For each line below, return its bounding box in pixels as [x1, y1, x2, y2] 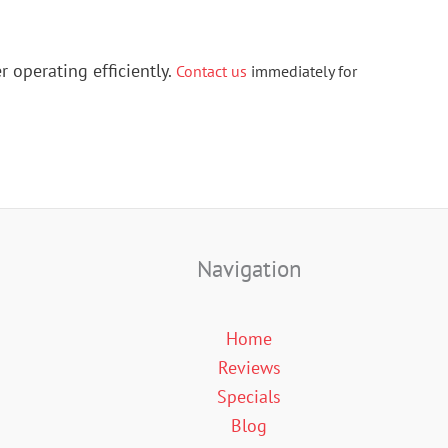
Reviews [217, 355, 281, 379]
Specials [217, 384, 282, 408]
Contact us [176, 61, 247, 82]
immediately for [247, 61, 357, 82]
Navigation [196, 252, 302, 283]
